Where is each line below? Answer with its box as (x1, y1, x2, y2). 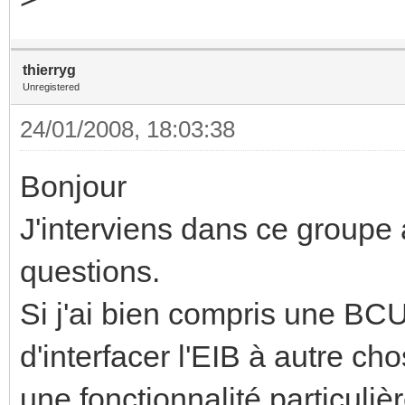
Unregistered (23, 80, 80, 92)
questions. (20, 253, 160, 288)
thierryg (23, 61, 76, 78)
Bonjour (20, 168, 127, 203)
